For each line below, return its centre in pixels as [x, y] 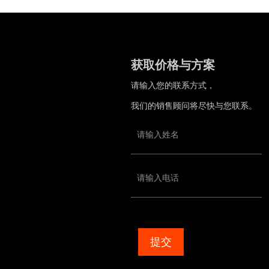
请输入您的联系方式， [173, 85]
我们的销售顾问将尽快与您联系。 [194, 105]
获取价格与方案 [173, 65]
